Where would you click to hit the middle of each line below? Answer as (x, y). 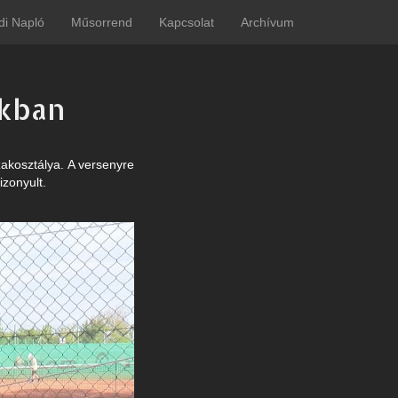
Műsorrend (102, 22)
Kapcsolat (187, 22)
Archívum (267, 22)
